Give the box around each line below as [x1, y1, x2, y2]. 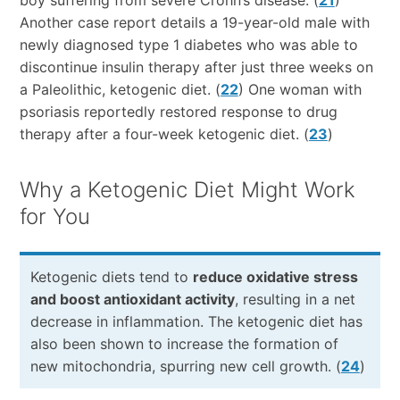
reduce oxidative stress [192, 268, 358, 287]
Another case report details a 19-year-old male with [19, 13, 370, 32]
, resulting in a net [234, 290, 355, 309]
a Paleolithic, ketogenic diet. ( [19, 80, 221, 99]
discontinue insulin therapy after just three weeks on [19, 58, 373, 77]
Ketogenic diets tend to [29, 268, 193, 287]
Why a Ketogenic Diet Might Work [19, 177, 355, 204]
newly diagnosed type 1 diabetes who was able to [19, 36, 358, 54]
